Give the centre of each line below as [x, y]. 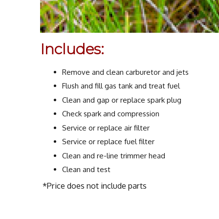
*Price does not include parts [95, 186]
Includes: [72, 49]
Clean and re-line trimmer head [114, 155]
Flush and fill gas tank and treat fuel [121, 86]
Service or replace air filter [106, 128]
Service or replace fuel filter [109, 142]
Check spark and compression [111, 114]
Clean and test [87, 170]
